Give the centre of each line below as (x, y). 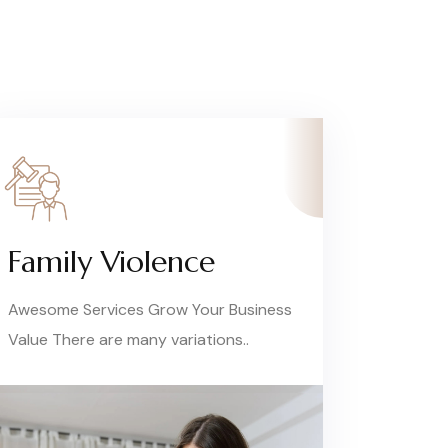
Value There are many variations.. (129, 339)
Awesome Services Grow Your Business (150, 309)
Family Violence (112, 261)
